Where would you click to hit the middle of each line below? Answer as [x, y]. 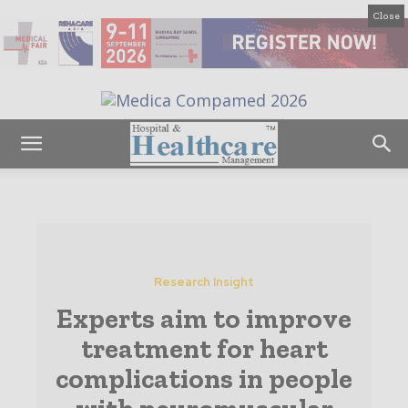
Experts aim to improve [204, 319]
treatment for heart [204, 349]
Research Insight [204, 282]
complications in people [204, 379]
